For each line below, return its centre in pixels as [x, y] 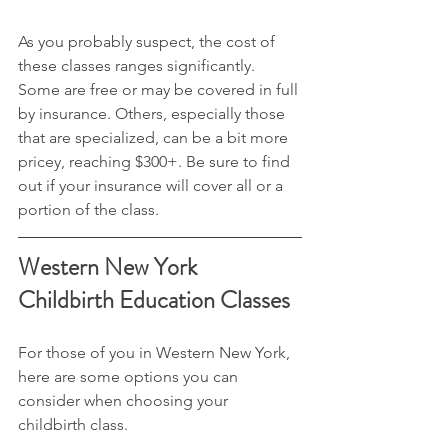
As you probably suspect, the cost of [148, 41]
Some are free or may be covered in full [160, 89]
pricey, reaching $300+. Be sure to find [156, 161]
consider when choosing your [125, 400]
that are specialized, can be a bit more [155, 137]
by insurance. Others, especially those [153, 113]
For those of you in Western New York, [156, 352]
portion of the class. [88, 209]
